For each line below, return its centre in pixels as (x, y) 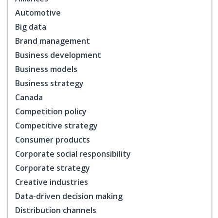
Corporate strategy (53, 168)
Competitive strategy (56, 126)
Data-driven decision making (69, 196)
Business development (58, 55)
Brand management (53, 41)
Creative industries (52, 182)
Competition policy (51, 112)
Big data (31, 27)
